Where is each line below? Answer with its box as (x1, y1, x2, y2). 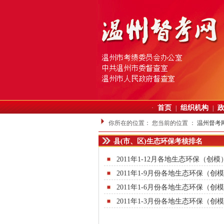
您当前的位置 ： (152, 119, 197, 126)
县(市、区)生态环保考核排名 (113, 137, 202, 145)
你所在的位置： (108, 119, 152, 126)
